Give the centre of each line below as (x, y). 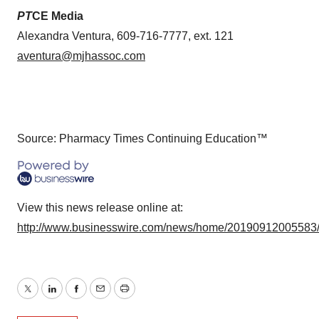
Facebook (100, 297)
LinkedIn (73, 297)
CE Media (58, 16)
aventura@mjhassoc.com (81, 56)
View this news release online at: (100, 208)
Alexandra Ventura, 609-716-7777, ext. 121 (125, 36)
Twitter (43, 297)
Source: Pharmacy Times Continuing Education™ (142, 138)
